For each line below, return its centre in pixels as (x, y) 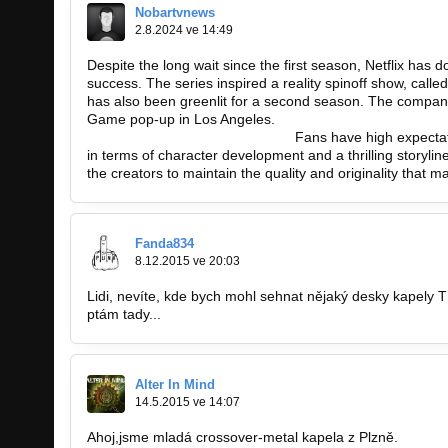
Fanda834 (164, 244)
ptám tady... (124, 314)
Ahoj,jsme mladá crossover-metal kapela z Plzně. (242, 437)
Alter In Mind (175, 385)
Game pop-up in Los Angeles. (183, 119)
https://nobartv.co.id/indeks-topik (189, 137)
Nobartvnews (175, 13)
